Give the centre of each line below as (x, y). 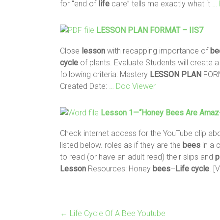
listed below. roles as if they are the (121, 145)
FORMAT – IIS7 (176, 30)
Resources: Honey (119, 168)
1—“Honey (146, 112)
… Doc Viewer (132, 86)
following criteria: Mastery (105, 74)
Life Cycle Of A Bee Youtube (117, 213)
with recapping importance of (158, 51)
